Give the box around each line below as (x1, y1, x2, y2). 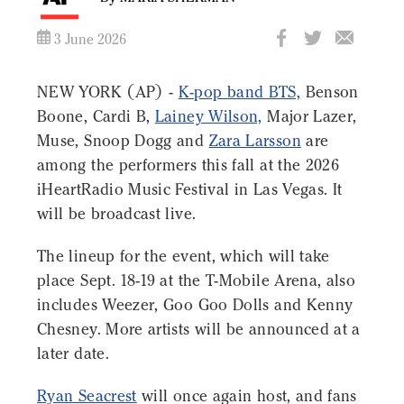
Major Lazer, (262, 106, 357, 127)
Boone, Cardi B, (37, 106, 155, 127)
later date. (37, 344, 109, 364)
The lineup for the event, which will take (37, 246, 330, 267)
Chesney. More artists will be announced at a (37, 319, 361, 340)
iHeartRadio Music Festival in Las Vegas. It (37, 179, 343, 200)
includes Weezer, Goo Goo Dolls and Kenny (37, 295, 353, 316)
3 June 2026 (50, 31, 126, 49)
